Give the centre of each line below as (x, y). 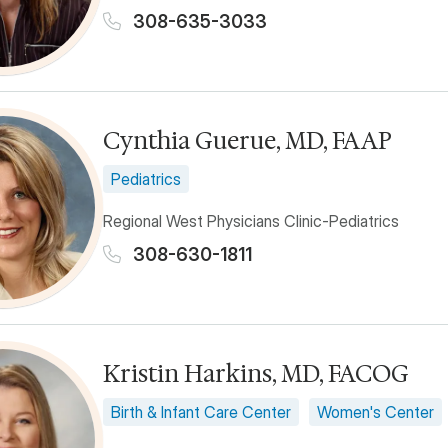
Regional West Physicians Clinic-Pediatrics (251, 220)
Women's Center (375, 411)
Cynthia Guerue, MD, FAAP (247, 140)
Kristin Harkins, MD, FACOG (256, 373)
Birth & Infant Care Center (201, 411)
